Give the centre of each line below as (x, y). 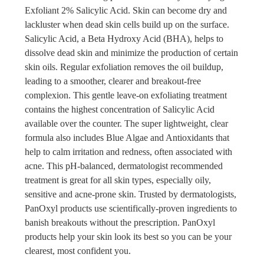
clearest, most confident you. (78, 250)
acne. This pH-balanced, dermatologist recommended (124, 166)
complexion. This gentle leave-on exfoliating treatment (126, 95)
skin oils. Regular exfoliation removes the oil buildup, (124, 67)
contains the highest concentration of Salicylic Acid (120, 109)
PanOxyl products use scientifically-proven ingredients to (131, 208)
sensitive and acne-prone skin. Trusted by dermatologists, (131, 194)
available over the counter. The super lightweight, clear (127, 123)
